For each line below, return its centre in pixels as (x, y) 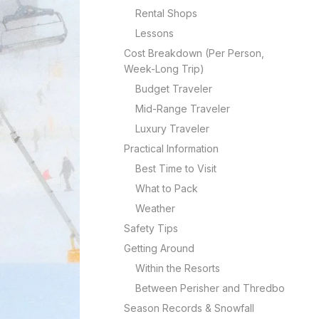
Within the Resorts (178, 268)
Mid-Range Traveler (183, 109)
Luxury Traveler (172, 129)
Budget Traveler (174, 89)
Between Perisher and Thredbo (210, 288)
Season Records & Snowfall (189, 308)
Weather (155, 208)
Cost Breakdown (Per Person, (194, 53)
